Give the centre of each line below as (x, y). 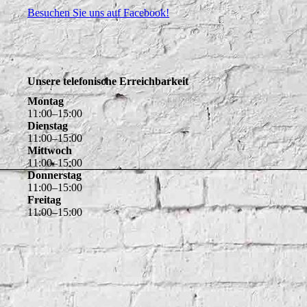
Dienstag (48, 126)
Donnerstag (54, 175)
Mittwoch (50, 151)
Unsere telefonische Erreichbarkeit (108, 81)
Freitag (44, 200)
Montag (46, 101)
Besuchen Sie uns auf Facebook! (98, 13)
